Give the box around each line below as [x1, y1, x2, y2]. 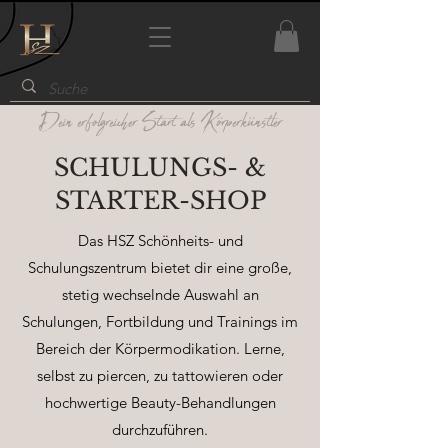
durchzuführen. [112, 420, 208, 440]
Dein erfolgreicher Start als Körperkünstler [38, 106, 282, 140]
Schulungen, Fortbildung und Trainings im [22, 312, 298, 332]
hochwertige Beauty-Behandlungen [44, 393, 276, 413]
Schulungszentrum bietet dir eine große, [28, 258, 292, 278]
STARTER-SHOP [54, 186, 266, 216]
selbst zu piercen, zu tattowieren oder [37, 366, 283, 386]
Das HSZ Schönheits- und [77, 231, 243, 251]
